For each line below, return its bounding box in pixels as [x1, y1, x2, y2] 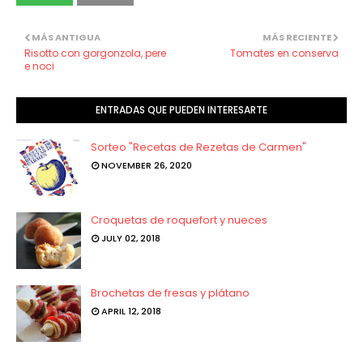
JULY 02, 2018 [101, 232, 160, 245]
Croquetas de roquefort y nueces [91, 212, 267, 228]
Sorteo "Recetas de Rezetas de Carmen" [91, 139, 306, 155]
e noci [24, 59, 54, 73]
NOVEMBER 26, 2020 [101, 159, 192, 172]
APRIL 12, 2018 [101, 305, 161, 318]
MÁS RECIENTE [263, 31, 331, 44]
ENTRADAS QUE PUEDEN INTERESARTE [96, 103, 267, 117]
